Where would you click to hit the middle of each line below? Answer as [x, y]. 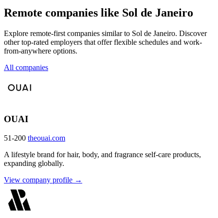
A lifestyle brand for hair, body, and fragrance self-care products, [102, 155]
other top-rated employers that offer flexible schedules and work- [103, 42]
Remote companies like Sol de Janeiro [99, 12]
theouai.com [46, 138]
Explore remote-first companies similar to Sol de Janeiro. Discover [105, 33]
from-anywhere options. [41, 51]
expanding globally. [34, 163]
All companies [26, 67]
